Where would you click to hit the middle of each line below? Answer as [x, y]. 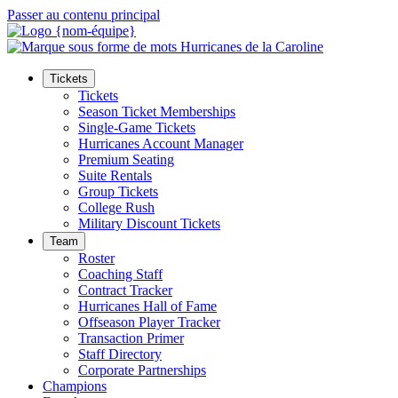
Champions [75, 386]
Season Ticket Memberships [157, 111]
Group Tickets [118, 191]
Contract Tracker [125, 290]
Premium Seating [126, 159]
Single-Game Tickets [137, 127]
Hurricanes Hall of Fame [147, 306]
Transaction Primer [131, 338]
